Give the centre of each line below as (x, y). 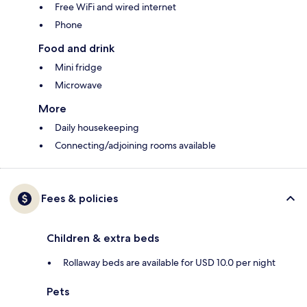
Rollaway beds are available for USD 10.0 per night (169, 263)
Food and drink (76, 49)
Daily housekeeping (97, 128)
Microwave (78, 85)
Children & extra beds (103, 238)
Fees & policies (79, 199)
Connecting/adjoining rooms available (135, 146)
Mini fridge (78, 67)
